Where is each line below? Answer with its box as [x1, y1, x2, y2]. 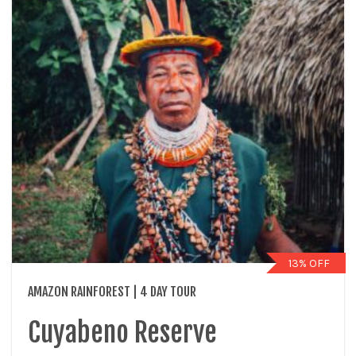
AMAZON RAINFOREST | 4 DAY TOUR [28, 284, 196, 300]
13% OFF [288, 257, 330, 270]
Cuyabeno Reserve [28, 315, 217, 349]
